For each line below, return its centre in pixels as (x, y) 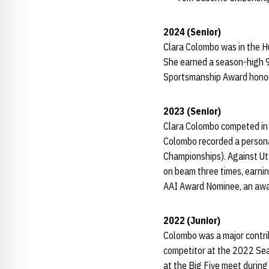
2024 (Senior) (192, 32)
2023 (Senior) (192, 111)
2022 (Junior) (192, 220)
